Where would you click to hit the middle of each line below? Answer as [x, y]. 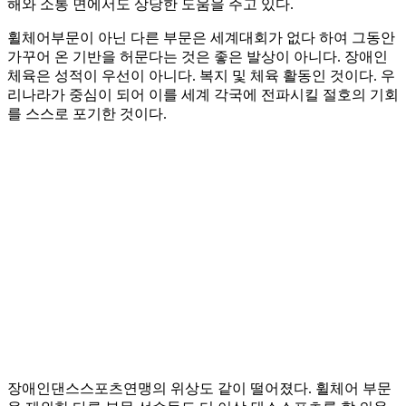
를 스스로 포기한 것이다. [87, 114]
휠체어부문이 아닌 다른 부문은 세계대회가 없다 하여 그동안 [201, 38]
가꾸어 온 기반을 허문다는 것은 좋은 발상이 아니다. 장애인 [198, 57]
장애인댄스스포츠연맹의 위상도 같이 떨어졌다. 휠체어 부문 [199, 389]
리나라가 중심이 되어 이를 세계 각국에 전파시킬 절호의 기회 [203, 95]
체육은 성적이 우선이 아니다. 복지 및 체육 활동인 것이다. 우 [201, 76]
